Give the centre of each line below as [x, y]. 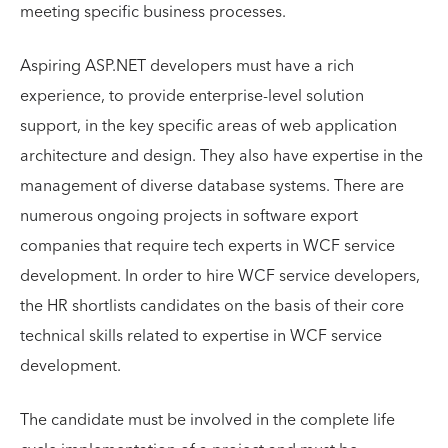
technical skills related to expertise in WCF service [201, 335]
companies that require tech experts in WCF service [207, 245]
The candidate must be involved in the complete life [207, 419]
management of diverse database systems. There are [212, 185]
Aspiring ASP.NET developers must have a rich [187, 65]
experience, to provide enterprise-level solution [192, 95]
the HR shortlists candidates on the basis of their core [212, 305]
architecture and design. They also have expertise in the [221, 155]
